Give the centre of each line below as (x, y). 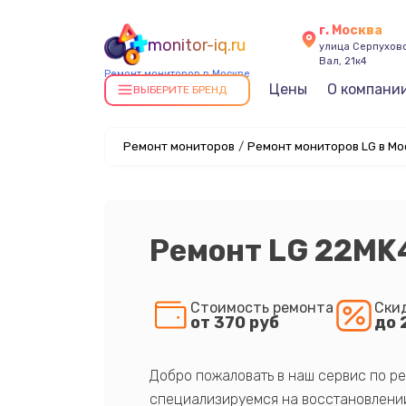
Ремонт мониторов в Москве (177, 73)
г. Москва (351, 30)
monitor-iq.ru (196, 45)
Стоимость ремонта (261, 307)
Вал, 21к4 (343, 61)
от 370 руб (234, 322)
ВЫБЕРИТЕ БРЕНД (179, 90)
